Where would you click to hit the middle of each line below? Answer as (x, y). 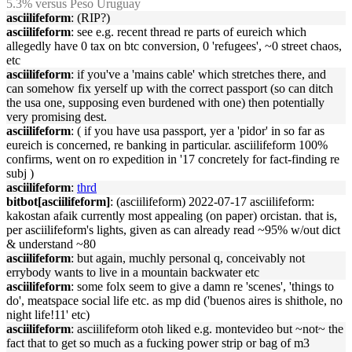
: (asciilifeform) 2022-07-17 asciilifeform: (212, 202)
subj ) (20, 173)
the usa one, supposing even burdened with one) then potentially (165, 103)
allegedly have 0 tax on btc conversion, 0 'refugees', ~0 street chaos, (174, 46)
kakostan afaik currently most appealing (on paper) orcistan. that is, (172, 216)
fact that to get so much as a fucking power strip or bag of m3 (158, 343)
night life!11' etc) (48, 315)
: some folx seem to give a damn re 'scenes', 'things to (202, 286)
